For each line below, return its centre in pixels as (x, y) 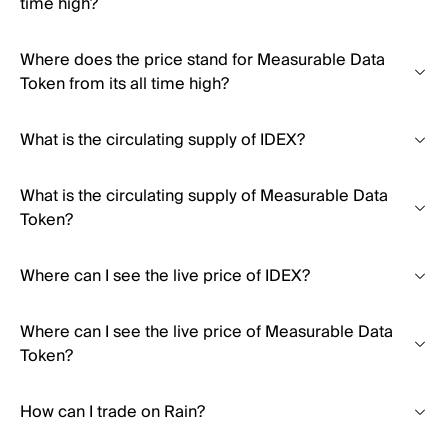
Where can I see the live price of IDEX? (165, 276)
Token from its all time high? (124, 84)
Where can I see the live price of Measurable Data (206, 332)
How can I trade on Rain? (112, 412)
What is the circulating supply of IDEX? (162, 140)
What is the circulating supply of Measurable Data (204, 196)
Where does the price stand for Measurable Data (202, 60)
